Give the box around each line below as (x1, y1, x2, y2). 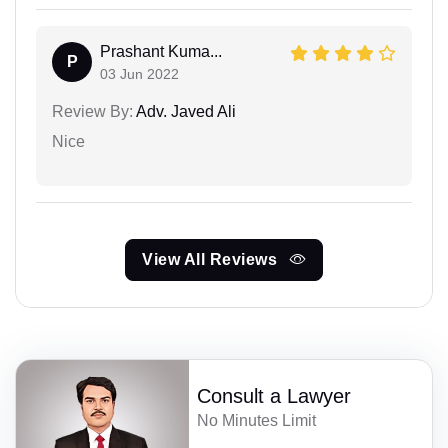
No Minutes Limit (197, 411, 317, 429)
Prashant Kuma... (100, 42, 222, 60)
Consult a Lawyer (197, 384, 352, 407)
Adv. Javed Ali (133, 102, 236, 120)
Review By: (52, 102, 133, 120)
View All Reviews (142, 250, 282, 268)
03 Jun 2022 (100, 65, 179, 82)
